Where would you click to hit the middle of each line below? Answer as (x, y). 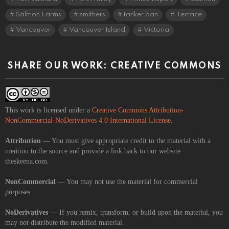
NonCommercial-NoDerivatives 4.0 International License (88, 120)
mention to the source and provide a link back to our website (93, 151)
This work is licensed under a (49, 110)
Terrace (189, 14)
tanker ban (141, 14)
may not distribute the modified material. (65, 222)
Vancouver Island (97, 30)
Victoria (156, 30)
